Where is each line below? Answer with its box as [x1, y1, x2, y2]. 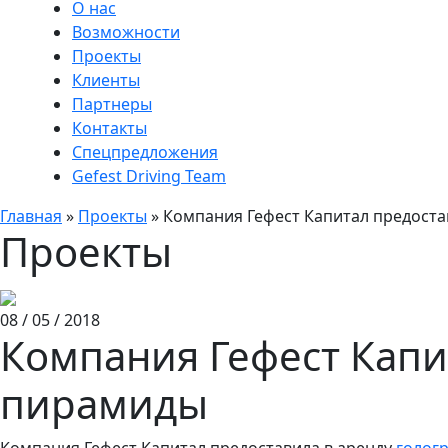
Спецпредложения [72, 141, 218, 163]
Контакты [72, 117, 147, 139]
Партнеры [72, 93, 152, 115]
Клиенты [72, 69, 140, 91]
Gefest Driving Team [72, 165, 226, 187]
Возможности [72, 21, 180, 43]
